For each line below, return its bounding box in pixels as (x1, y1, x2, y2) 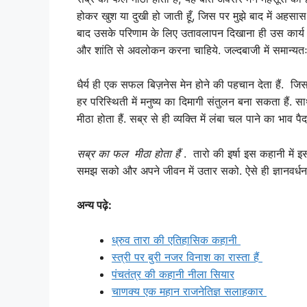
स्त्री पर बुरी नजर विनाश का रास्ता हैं (112, 249, 262, 264)
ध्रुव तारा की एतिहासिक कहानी (112, 232, 241, 247)
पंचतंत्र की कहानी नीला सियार (112, 267, 234, 281)
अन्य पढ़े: (77, 198, 112, 212)
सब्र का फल (77, 146, 127, 160)
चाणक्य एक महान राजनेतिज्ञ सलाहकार (112, 284, 267, 298)
